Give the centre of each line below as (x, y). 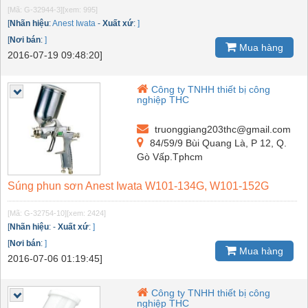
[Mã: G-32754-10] (37, 213)
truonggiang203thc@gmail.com (222, 130)
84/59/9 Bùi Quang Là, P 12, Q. (217, 143)
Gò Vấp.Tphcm (170, 157)
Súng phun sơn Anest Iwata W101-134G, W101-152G (138, 186)
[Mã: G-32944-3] (35, 10)
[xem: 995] (80, 10)
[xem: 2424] (86, 213)
